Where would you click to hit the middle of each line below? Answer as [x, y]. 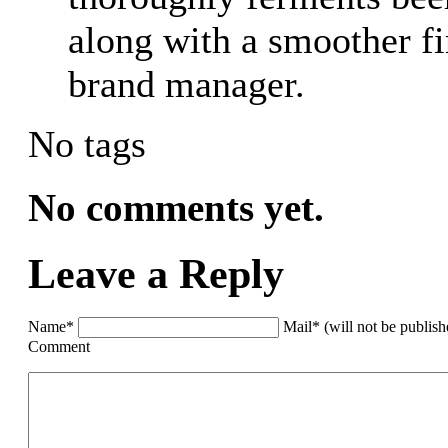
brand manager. [186, 83]
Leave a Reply [156, 273]
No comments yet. [176, 207]
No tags [87, 143]
